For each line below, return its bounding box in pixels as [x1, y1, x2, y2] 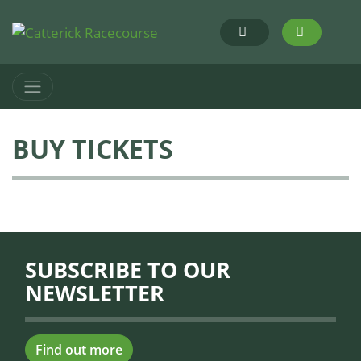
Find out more [35, 341, 122, 359]
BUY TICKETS [12, 131, 173, 167]
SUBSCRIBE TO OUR [25, 255, 230, 285]
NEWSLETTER [25, 278, 164, 309]
